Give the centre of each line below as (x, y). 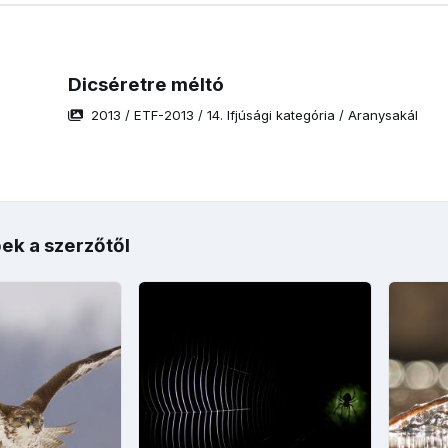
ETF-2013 (163, 115)
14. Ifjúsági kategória (270, 115)
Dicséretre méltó (145, 85)
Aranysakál (382, 115)
